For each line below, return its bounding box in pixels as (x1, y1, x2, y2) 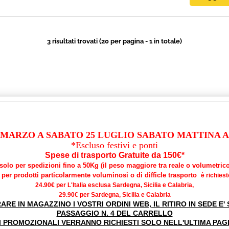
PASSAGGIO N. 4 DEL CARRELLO (56, 209, 173, 217)
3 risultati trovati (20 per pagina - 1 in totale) (47, 37, 182, 45)
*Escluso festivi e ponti (71, 140, 158, 150)
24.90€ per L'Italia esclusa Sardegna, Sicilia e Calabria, (35, 181, 194, 189)
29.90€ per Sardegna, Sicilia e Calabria (58, 191, 171, 198)
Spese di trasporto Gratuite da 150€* (44, 151, 185, 159)
